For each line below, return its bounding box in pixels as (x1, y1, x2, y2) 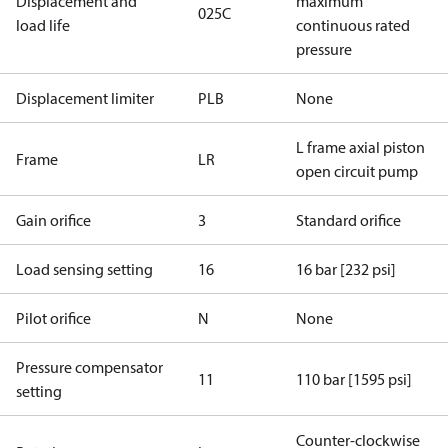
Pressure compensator (16, 357, 163, 377)
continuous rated (296, 15, 410, 35)
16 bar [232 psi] (296, 259, 396, 279)
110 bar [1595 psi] (296, 369, 412, 389)
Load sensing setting (16, 259, 153, 279)
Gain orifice (16, 210, 91, 230)
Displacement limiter (16, 88, 154, 108)
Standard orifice (296, 210, 401, 230)
